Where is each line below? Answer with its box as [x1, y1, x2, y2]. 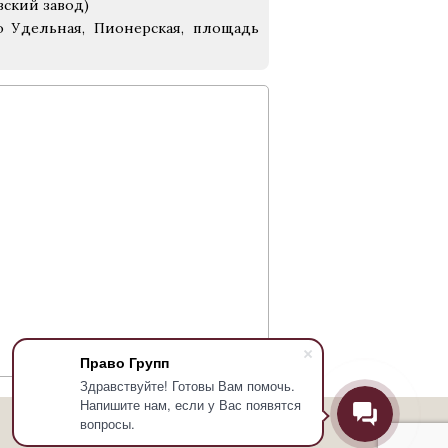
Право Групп [80, 352, 169, 372]
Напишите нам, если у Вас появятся [80, 395, 301, 414]
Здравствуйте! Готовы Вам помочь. [80, 376, 295, 395]
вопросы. [80, 414, 135, 433]
